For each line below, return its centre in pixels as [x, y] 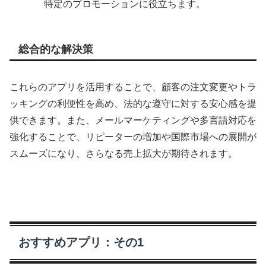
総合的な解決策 [56, 50]
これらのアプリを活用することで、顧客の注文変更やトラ [133, 87]
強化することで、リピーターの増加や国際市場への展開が [133, 137]
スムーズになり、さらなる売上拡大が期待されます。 [123, 153]
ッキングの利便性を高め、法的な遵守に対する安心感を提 [133, 103]
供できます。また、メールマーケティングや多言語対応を [133, 120]
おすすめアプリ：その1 [81, 243]
